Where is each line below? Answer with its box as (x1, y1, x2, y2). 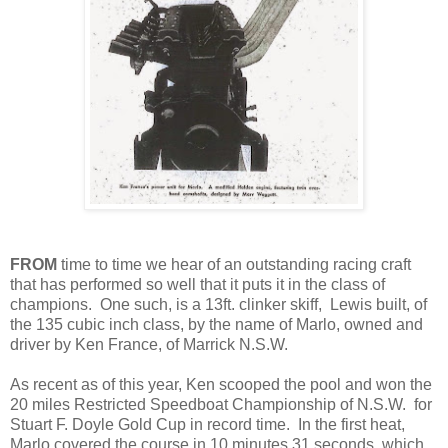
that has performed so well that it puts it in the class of (10, 275, 385, 293)
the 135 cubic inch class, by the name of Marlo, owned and (10, 315, 423, 333)
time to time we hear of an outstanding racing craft (57, 255, 411, 273)
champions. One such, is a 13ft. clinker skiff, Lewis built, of (10, 295, 427, 313)
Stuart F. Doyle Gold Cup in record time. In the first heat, (10, 415, 409, 433)
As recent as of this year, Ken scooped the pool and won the (10, 375, 432, 393)
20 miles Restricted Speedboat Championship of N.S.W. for (10, 395, 436, 413)
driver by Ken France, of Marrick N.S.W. (10, 335, 288, 353)
